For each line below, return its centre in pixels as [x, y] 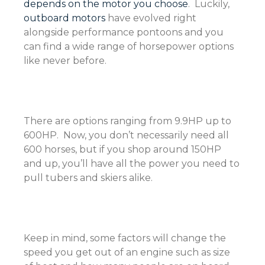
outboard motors [64, 18]
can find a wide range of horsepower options [129, 46]
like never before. [65, 61]
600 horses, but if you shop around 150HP [122, 149]
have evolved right [151, 18]
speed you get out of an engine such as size [127, 252]
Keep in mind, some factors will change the [125, 238]
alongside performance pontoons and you [124, 32]
